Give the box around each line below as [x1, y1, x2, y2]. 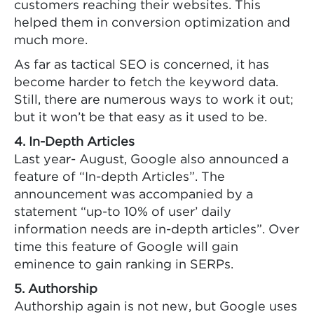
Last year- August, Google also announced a [14, 154, 289, 166]
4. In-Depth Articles [14, 137, 135, 149]
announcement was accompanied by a [14, 189, 253, 201]
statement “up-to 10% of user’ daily [14, 207, 231, 219]
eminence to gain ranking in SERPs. [14, 259, 233, 271]
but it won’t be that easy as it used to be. [14, 112, 267, 124]
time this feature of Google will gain [14, 242, 238, 254]
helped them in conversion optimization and [14, 18, 290, 29]
